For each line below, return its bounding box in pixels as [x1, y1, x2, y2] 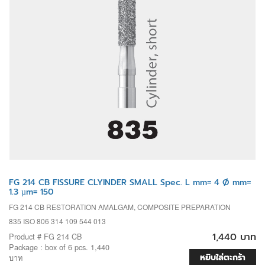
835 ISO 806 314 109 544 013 [9, 216, 106, 227]
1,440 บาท [212, 230, 256, 245]
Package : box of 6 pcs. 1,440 [9, 241, 109, 253]
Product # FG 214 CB [9, 231, 82, 243]
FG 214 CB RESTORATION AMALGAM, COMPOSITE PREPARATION [9, 202, 231, 212]
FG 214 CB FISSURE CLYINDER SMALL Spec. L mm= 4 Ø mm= [9, 176, 251, 189]
